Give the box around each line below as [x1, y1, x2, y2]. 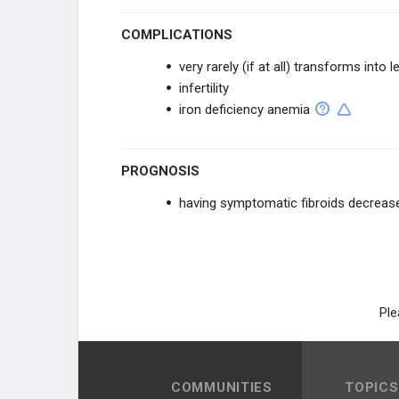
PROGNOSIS [130, 163, 199, 179]
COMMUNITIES [171, 379, 273, 395]
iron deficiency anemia [179, 102, 310, 118]
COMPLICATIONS [131, 27, 232, 43]
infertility [179, 80, 229, 96]
